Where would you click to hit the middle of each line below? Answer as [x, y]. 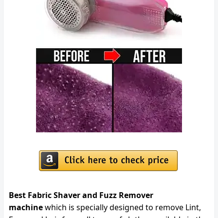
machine [26, 207]
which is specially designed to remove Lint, [122, 207]
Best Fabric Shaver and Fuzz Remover [81, 195]
